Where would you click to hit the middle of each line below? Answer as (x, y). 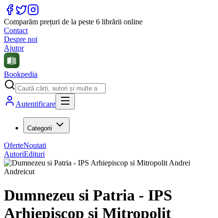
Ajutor (14, 48)
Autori (14, 154)
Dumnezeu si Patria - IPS (88, 195)
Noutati (35, 145)
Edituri (34, 154)
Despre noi (21, 39)
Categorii (40, 128)
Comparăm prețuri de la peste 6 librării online (73, 22)
